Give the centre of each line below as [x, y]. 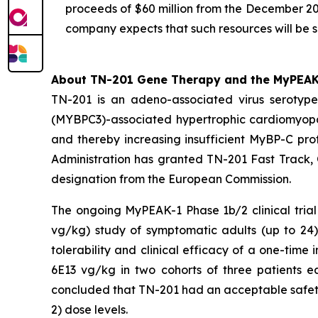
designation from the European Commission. [171, 179]
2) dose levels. [89, 309]
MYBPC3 [78, 119]
